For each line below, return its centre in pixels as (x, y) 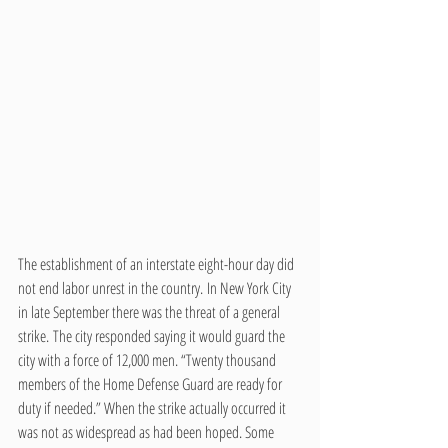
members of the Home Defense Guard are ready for (151, 383)
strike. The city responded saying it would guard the (153, 335)
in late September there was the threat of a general (150, 311)
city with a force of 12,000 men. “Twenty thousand (148, 359)
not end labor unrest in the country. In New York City (156, 287)
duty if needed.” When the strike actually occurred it (153, 407)
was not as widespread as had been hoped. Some (147, 431)
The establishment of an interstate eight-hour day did (157, 263)
